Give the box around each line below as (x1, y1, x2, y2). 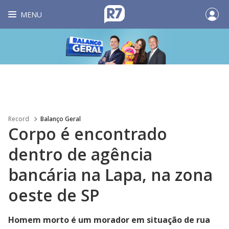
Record (8, 114, 29, 123)
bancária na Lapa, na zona (8, 164, 213, 186)
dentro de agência (8, 143, 152, 165)
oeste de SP (8, 184, 100, 206)
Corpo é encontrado (8, 123, 167, 145)
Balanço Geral (40, 114, 81, 123)
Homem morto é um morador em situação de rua (8, 214, 210, 225)
